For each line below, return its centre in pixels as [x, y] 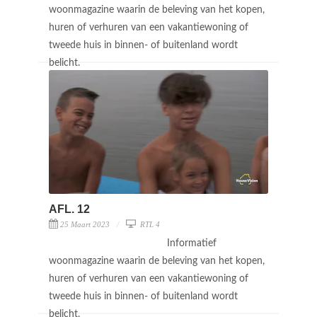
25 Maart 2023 [85, 224]
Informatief [192, 243]
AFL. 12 [69, 209]
